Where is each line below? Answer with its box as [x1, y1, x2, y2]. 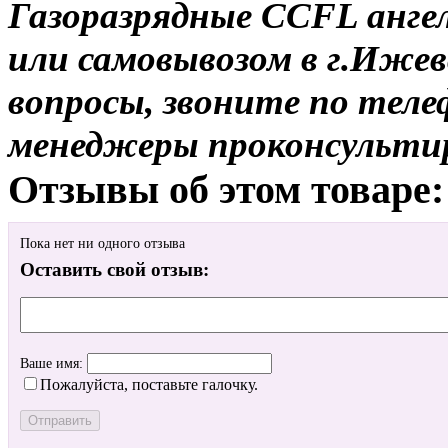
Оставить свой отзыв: [20, 259, 209, 281]
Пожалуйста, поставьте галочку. [40, 376, 258, 394]
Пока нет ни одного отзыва [20, 236, 185, 252]
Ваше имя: [20, 356, 87, 372]
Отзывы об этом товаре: [8, 166, 444, 212]
